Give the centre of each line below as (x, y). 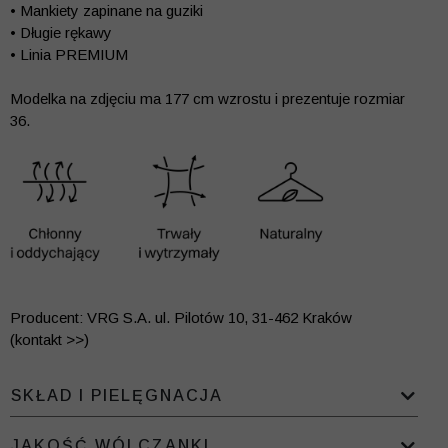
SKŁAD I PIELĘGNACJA (117, 396)
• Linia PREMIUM (69, 55)
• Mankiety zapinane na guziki (106, 11)
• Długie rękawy (61, 33)
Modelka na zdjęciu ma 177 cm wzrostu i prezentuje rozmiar (207, 99)
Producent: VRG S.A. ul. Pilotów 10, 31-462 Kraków (181, 318)
